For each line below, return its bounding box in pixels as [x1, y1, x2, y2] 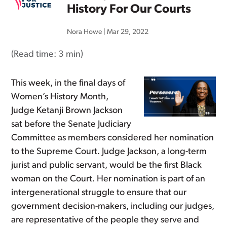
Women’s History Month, [11, 92, 109, 102]
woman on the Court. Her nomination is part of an [11, 174, 206, 184]
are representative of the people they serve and [11, 215, 200, 225]
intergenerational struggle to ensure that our [11, 188, 187, 198]
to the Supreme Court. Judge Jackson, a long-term [11, 147, 207, 157]
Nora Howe [67, 28, 102, 36]
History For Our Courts [67, 4, 192, 16]
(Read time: [11, 50, 59, 59]
